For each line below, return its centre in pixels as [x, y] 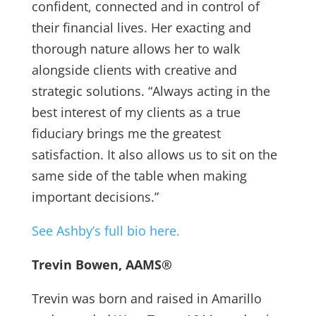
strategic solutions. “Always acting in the [151, 91]
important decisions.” [95, 197]
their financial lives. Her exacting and [141, 28]
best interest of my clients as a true [136, 112]
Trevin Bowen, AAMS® [102, 265]
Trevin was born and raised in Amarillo [146, 298]
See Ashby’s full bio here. [105, 231]
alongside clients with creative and [134, 70]
